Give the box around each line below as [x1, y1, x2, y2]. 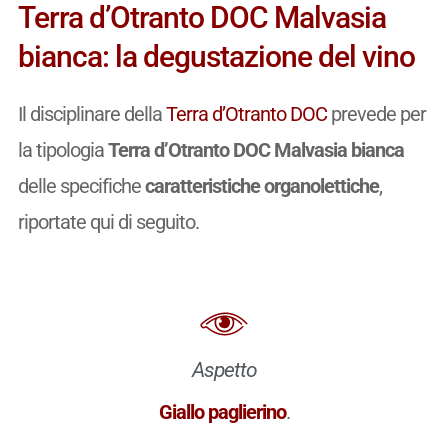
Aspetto [191, 357, 257, 382]
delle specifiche [17, 174, 145, 199]
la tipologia [17, 138, 108, 163]
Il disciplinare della [17, 102, 166, 127]
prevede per [326, 102, 426, 127]
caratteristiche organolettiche [144, 174, 379, 199]
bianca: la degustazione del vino [17, 39, 415, 75]
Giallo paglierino [158, 399, 286, 424]
